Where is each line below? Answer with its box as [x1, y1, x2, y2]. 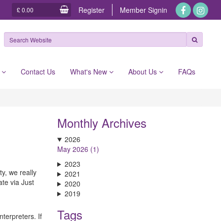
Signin [147, 5, 167, 15]
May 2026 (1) [57, 144, 99, 154]
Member [119, 5, 148, 15]
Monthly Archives [57, 114, 147, 131]
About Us [128, 67, 159, 76]
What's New [70, 67, 109, 76]
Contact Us [21, 67, 55, 76]
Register [78, 5, 105, 15]
